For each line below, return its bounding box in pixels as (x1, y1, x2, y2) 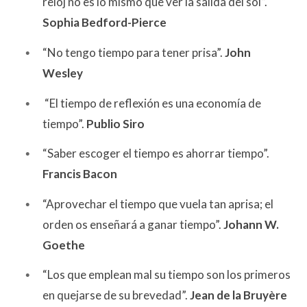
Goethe (42, 237, 85, 252)
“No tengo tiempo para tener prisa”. (42, 45, 225, 60)
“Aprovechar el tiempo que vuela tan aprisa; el (42, 196, 273, 211)
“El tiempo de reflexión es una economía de (42, 95, 261, 110)
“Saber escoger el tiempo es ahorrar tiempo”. (42, 146, 269, 161)
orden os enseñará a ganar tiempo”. (42, 217, 223, 232)
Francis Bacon (42, 167, 117, 182)
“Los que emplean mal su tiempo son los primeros (42, 267, 291, 282)
